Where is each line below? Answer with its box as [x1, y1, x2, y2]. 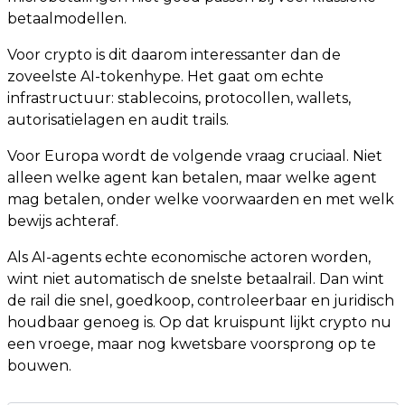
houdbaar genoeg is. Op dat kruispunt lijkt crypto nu [7, 313, 391, 331]
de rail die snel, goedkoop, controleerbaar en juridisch [7, 291, 394, 309]
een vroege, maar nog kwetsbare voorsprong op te [7, 334, 376, 353]
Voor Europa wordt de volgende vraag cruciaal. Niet [7, 146, 382, 165]
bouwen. [7, 356, 71, 374]
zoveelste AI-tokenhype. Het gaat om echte [7, 67, 324, 85]
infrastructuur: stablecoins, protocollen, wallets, [7, 89, 351, 107]
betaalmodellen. [7, 9, 127, 27]
